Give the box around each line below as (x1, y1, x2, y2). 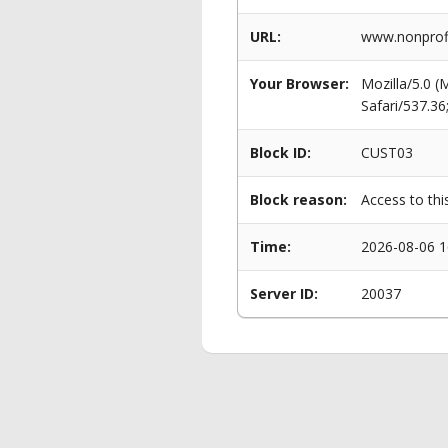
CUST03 (361, 143, 413, 162)
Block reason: (250, 190, 347, 209)
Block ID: (250, 143, 311, 162)
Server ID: (250, 284, 318, 303)
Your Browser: (250, 74, 349, 93)
